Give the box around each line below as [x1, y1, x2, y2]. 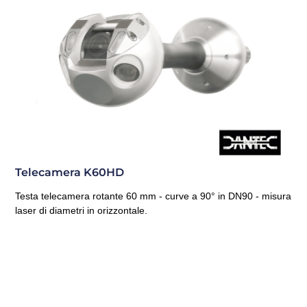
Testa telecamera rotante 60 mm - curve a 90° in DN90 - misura [15, 190, 292, 201]
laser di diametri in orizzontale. [15, 204, 148, 216]
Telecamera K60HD [15, 165, 125, 179]
